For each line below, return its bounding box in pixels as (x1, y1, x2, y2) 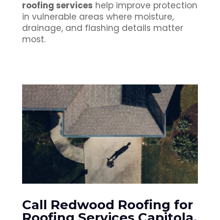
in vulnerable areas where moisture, (22, 11, 174, 23)
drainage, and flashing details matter (22, 22, 183, 34)
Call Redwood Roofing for (22, 196, 193, 213)
